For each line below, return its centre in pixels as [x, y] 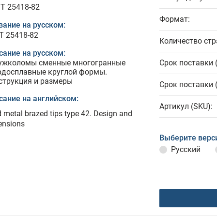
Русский [186, 149]
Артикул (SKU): [186, 106]
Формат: [175, 19]
